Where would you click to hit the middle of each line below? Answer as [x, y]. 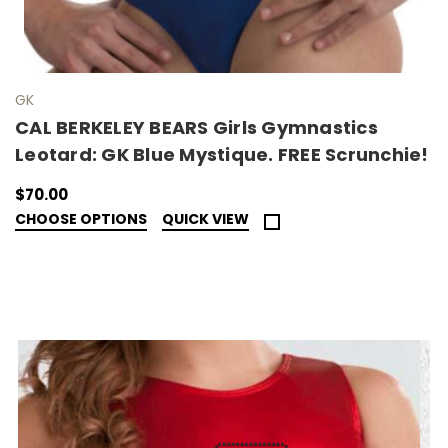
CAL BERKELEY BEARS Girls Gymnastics [196, 128]
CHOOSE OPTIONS [81, 219]
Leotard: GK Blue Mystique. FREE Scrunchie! [222, 155]
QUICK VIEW [205, 219]
